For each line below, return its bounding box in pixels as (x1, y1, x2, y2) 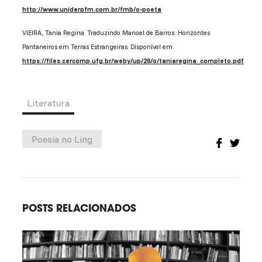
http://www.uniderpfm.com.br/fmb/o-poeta (22, 5, 161, 14)
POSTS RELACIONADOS (22, 201, 136, 215)
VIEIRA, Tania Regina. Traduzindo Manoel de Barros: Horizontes (22, 29, 210, 37)
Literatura (26, 97, 70, 109)
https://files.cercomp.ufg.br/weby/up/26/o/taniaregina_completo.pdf (22, 57, 244, 65)
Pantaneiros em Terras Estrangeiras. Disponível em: (22, 43, 174, 51)
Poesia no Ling (31, 133, 92, 145)
